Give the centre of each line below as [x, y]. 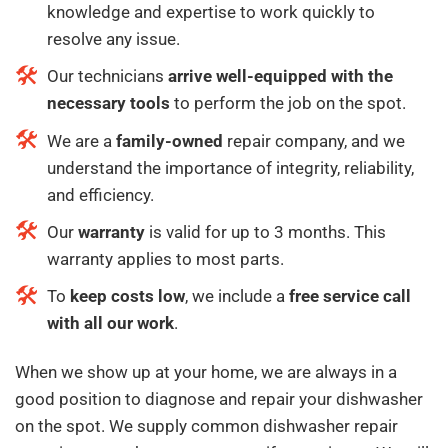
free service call [350, 295]
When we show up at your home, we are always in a [206, 371]
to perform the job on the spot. [290, 103]
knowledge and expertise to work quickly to [211, 12]
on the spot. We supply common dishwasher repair [206, 425]
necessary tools [110, 103]
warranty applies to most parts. [165, 258]
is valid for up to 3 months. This [267, 231]
